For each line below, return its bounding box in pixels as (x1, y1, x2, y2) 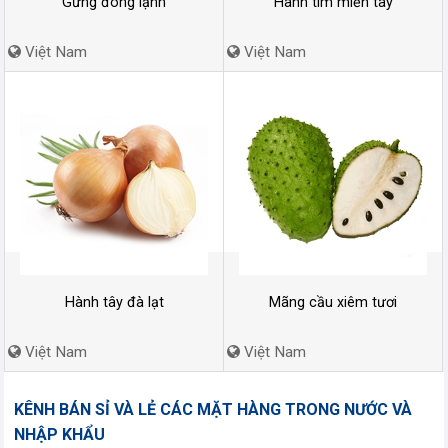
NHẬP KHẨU (14, 425, 105, 445)
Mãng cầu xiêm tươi (269, 293, 397, 311)
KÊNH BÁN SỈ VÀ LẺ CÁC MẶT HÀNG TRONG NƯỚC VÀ (14, 400, 412, 420)
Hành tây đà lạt (64, 293, 164, 311)
